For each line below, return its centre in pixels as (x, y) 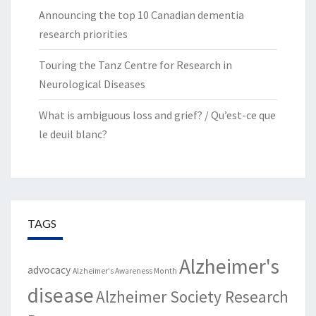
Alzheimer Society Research (192, 297)
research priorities (83, 34)
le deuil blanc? (73, 134)
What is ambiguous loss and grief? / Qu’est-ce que (157, 115)
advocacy (49, 270)
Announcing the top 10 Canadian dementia (141, 15)
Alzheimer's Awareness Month (125, 271)
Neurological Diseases (92, 84)
